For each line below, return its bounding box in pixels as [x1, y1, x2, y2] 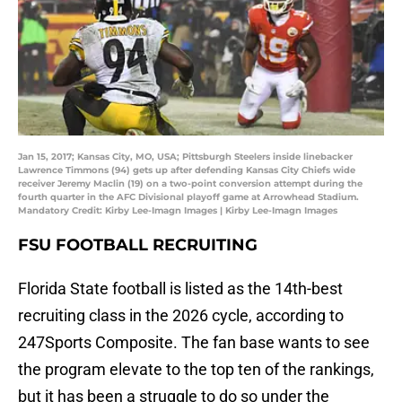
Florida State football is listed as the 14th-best [18, 279, 343, 299]
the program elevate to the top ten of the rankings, [18, 360, 374, 380]
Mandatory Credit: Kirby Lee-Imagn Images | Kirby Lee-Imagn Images [18, 205, 337, 217]
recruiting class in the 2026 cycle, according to [18, 306, 344, 326]
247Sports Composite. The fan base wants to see [18, 333, 370, 353]
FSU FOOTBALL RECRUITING [18, 235, 258, 256]
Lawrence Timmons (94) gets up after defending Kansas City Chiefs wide [18, 164, 355, 177]
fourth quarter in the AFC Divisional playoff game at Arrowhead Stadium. [18, 191, 359, 204]
